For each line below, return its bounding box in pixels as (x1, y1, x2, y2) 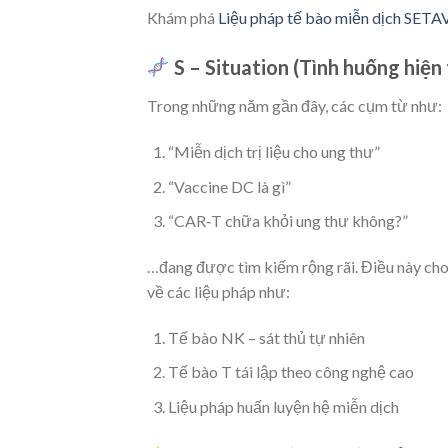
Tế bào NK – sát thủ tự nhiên (167, 327, 365, 347)
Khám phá (147, 8, 218, 28)
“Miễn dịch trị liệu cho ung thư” (167, 141, 380, 161)
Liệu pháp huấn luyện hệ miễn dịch (167, 396, 399, 416)
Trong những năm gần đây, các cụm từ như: (147, 96, 442, 116)
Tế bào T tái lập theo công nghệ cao (167, 362, 414, 382)
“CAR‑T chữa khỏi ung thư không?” (167, 211, 408, 231)
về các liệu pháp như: (147, 281, 290, 301)
